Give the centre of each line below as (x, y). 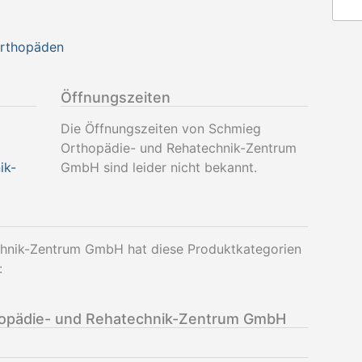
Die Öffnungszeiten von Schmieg (160, 128)
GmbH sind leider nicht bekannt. (158, 167)
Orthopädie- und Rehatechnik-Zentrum (178, 148)
